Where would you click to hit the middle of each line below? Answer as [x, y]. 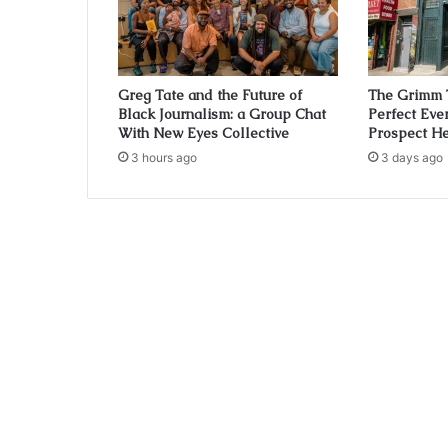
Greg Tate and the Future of [210, 95]
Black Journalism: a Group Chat [222, 114]
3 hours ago [164, 158]
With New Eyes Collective [203, 133]
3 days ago [411, 158]
